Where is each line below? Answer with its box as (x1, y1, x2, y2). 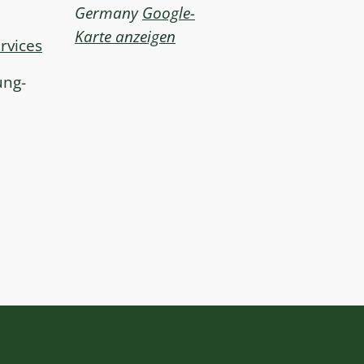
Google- (142, 2, 195, 24)
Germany (75, 2, 138, 24)
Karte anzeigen (75, 25, 175, 48)
